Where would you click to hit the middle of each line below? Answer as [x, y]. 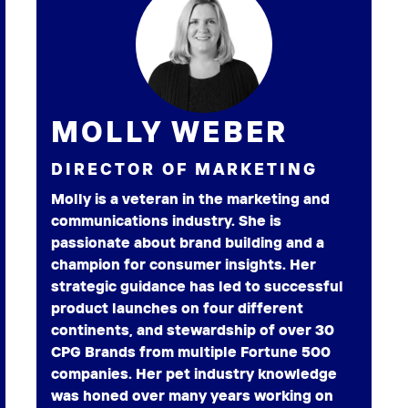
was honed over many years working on [192, 396]
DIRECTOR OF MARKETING [184, 169]
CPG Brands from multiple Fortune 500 [191, 352]
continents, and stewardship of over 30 [193, 330]
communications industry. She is [166, 221]
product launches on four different [177, 308]
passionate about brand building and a [188, 243]
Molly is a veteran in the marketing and [190, 199]
